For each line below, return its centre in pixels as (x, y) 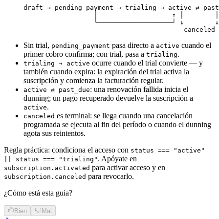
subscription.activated (47, 168)
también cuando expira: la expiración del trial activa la (106, 72)
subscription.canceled (45, 177)
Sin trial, (37, 45)
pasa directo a (133, 45)
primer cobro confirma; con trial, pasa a (85, 54)
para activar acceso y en (128, 168)
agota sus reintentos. (55, 133)
